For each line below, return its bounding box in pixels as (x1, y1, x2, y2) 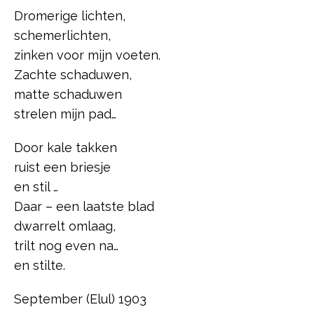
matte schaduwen (14, 86, 122, 102)
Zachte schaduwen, (14, 67, 132, 82)
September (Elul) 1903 (14, 291, 146, 306)
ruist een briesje (14, 159, 111, 175)
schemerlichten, (14, 27, 111, 43)
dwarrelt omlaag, (14, 218, 119, 233)
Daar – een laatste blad (14, 198, 154, 214)
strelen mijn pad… (14, 106, 116, 121)
